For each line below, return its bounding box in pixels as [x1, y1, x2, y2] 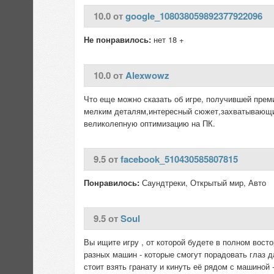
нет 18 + [151, 34, 184, 45]
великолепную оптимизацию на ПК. [84, 117, 215, 129]
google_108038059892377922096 [125, 9, 262, 23]
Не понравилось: [84, 34, 151, 45]
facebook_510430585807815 [120, 152, 238, 166]
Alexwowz [125, 68, 169, 82]
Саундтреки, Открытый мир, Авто [139, 177, 266, 188]
